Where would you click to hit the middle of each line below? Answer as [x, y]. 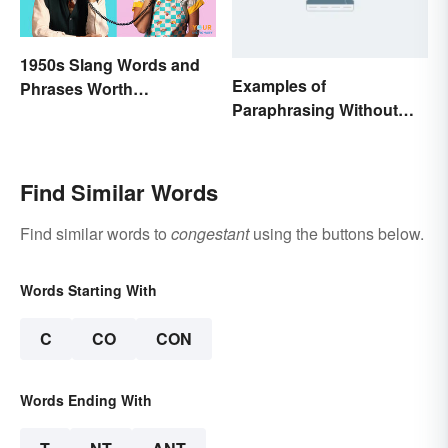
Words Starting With [88, 289]
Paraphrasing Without [315, 109]
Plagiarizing [276, 133]
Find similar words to [95, 233]
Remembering [73, 113]
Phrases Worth [76, 89]
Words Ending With [86, 399]
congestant [210, 233]
